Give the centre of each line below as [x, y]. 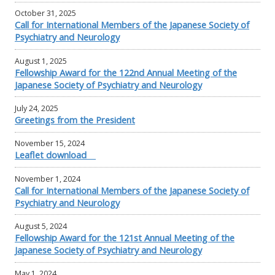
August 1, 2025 [41, 61]
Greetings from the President [75, 120]
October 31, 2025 [45, 14]
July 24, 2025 [37, 109]
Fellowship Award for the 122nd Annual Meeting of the [126, 72]
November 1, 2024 [48, 179]
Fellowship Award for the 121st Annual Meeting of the [125, 237]
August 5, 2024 [41, 226]
